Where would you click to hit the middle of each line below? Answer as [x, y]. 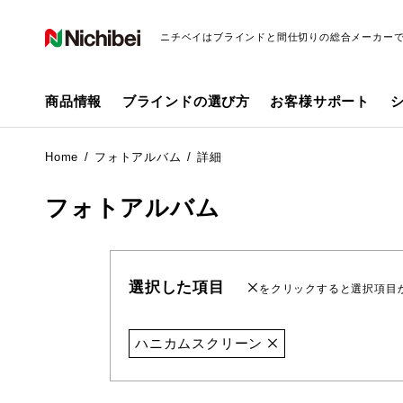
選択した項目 [177, 287]
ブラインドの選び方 [186, 102]
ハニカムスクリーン [201, 343]
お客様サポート [320, 102]
